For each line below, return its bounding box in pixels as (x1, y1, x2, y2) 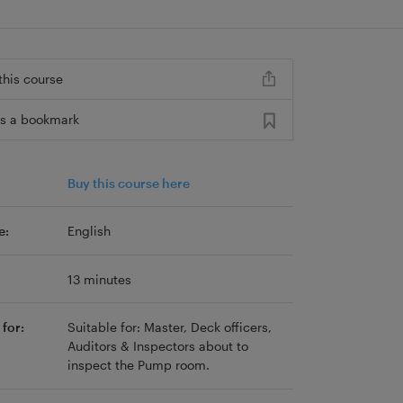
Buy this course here (67, 175, 190, 191)
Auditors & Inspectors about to (67, 338, 248, 354)
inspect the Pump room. (67, 357, 210, 373)
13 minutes (67, 271, 131, 287)
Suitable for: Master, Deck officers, (67, 319, 272, 336)
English (67, 223, 111, 239)
